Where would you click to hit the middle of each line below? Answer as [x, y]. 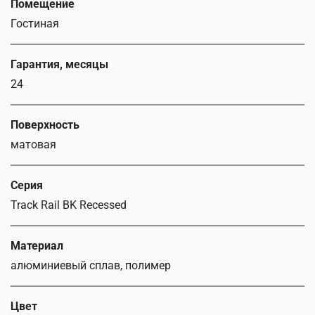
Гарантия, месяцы [59, 65]
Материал [37, 246]
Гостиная [35, 24]
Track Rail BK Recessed [69, 205]
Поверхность [45, 125]
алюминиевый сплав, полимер [91, 266]
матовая [33, 145]
